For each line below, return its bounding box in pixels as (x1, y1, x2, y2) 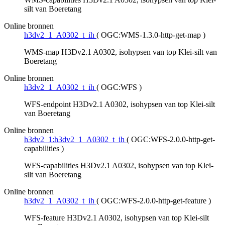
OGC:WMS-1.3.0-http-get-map (101, 31, 201, 40)
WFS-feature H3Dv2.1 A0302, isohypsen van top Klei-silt (24, 213, 209, 222)
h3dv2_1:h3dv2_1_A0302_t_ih (24, 135, 125, 144)
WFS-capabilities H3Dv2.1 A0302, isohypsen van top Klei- (24, 161, 213, 170)
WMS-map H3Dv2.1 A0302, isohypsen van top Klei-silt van (24, 48, 217, 57)
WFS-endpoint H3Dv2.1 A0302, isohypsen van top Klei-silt (24, 100, 215, 109)
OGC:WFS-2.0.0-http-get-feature (101, 196, 206, 205)
